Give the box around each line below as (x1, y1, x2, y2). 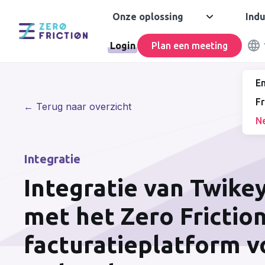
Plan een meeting (151, 40, 228, 51)
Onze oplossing (112, 11, 184, 22)
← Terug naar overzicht (24, 101, 131, 112)
